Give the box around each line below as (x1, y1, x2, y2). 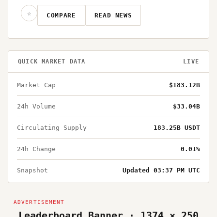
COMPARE (46, 12, 76, 19)
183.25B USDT (154, 124, 200, 131)
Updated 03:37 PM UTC (123, 167, 200, 174)
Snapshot (17, 167, 48, 174)
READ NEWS (94, 12, 132, 19)
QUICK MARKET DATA (18, 58, 86, 65)
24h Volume (17, 103, 56, 110)
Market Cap (17, 81, 56, 89)
